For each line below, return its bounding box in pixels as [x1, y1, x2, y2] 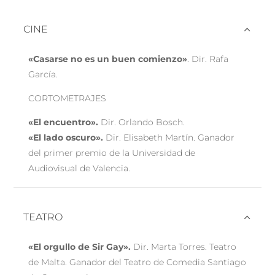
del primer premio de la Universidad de [28, 147, 196, 158]
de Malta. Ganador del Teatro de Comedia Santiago [28, 256, 247, 268]
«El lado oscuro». [28, 131, 104, 143]
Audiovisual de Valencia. [28, 162, 131, 174]
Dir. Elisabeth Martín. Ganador [103, 131, 235, 143]
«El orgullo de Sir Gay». [28, 241, 131, 252]
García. [28, 68, 58, 80]
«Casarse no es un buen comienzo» [28, 53, 188, 64]
